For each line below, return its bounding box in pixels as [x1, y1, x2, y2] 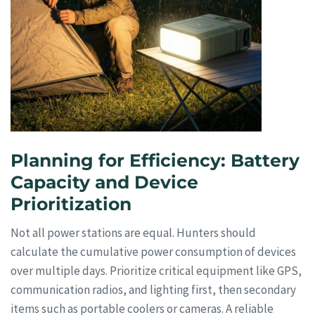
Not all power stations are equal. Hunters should [11, 225, 256, 241]
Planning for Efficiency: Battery [11, 149, 300, 171]
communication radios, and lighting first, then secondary [11, 282, 296, 298]
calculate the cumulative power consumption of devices [11, 244, 296, 260]
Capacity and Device [11, 171, 198, 193]
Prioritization [11, 193, 131, 214]
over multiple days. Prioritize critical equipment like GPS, [11, 263, 302, 279]
